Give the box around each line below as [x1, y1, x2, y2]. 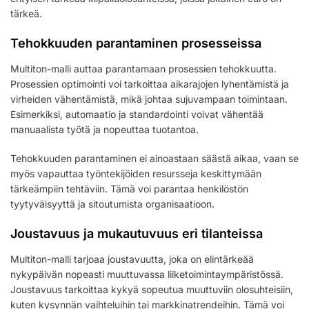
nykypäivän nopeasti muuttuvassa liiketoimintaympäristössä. [10, 268, 283, 280]
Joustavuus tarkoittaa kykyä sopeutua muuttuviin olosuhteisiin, [10, 283, 293, 295]
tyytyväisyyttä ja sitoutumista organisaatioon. [10, 197, 215, 210]
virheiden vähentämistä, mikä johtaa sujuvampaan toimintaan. [10, 92, 288, 105]
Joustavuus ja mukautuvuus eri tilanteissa [10, 226, 263, 241]
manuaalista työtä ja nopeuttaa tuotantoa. [10, 123, 199, 135]
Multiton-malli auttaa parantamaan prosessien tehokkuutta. [10, 62, 277, 74]
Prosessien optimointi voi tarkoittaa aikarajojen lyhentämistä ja [10, 77, 289, 90]
